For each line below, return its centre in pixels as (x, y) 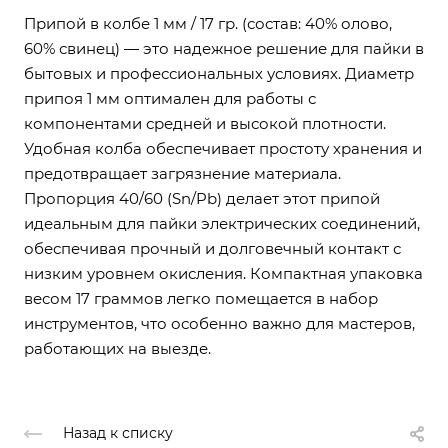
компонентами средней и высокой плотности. (205, 123)
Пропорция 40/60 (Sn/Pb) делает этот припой (202, 198)
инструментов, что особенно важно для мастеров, (219, 323)
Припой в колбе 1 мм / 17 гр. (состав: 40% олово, (208, 23)
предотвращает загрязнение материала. (182, 173)
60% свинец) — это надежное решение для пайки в (224, 48)
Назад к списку (118, 433)
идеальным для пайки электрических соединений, (222, 223)
